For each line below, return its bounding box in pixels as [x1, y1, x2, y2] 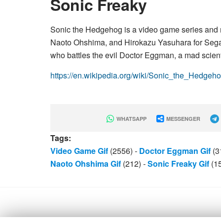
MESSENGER [164, 115, 200, 122]
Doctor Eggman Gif [139, 145, 211, 156]
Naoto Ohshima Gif [50, 158, 121, 169]
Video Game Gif [50, 145, 108, 156]
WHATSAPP [114, 115, 147, 122]
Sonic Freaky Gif [147, 158, 209, 169]
